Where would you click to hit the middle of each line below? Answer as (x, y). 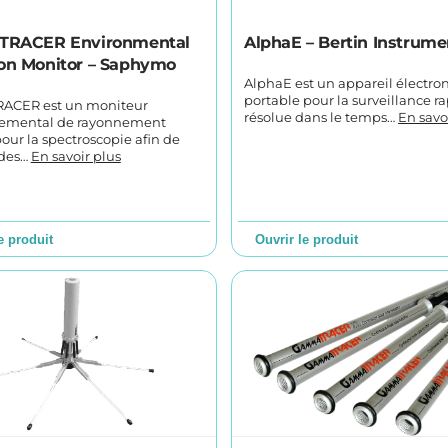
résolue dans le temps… (321, 117)
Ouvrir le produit (307, 239)
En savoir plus (75, 156)
